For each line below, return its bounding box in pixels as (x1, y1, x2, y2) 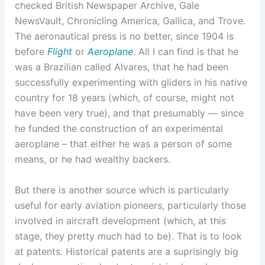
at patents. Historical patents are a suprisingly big (14, 245, 238, 257)
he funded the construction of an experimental (14, 122, 223, 134)
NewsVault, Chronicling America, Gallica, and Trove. (14, 15, 245, 27)
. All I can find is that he (132, 46, 238, 57)
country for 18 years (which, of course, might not (14, 92, 234, 104)
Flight (47, 46, 72, 57)
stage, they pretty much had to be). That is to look (14, 230, 242, 242)
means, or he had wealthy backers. (14, 153, 170, 165)
